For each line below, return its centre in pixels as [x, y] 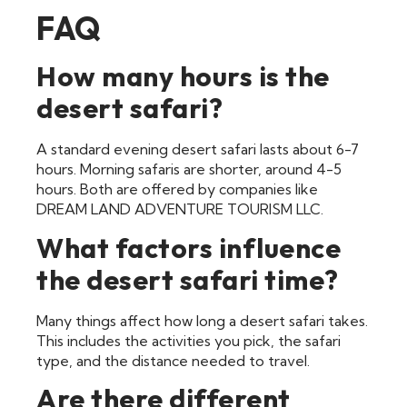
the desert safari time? [188, 279]
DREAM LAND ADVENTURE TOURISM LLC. [180, 209]
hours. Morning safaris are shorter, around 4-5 [189, 169]
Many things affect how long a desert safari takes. [202, 320]
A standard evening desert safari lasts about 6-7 [198, 149]
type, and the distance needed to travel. [173, 360]
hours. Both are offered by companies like [177, 189]
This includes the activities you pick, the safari [189, 340]
